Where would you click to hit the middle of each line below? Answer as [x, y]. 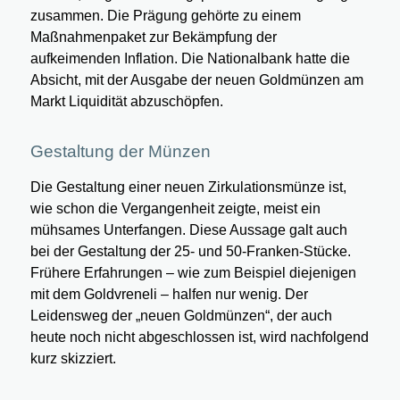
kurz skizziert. [73, 359]
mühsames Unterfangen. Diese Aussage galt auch [188, 230]
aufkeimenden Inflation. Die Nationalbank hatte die [190, 59]
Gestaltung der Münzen [120, 151]
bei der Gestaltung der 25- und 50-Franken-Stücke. [190, 252]
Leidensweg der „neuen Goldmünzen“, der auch [181, 316]
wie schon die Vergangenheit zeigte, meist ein [175, 209]
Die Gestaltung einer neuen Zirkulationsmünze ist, [188, 187]
